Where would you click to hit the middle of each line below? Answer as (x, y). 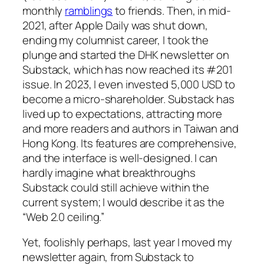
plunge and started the (80, 55)
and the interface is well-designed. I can (120, 158)
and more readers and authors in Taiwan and (131, 128)
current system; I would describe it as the (123, 202)
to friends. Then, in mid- (172, 10)
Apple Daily (102, 25)
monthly (44, 10)
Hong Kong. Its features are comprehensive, (130, 143)
